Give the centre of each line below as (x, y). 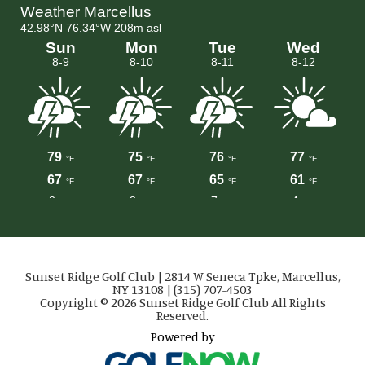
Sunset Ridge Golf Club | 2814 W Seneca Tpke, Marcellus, (182, 276)
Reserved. (182, 315)
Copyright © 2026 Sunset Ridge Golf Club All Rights (182, 302)
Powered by (182, 336)
